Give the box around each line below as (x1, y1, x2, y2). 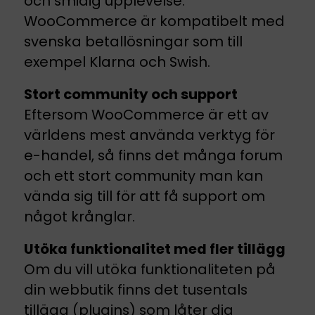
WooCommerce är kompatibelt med (24, 11, 285, 32)
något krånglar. (24, 207, 135, 227)
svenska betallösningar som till (24, 32, 243, 52)
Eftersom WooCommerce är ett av (24, 105, 269, 125)
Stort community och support (24, 84, 238, 105)
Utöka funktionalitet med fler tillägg (24, 239, 285, 259)
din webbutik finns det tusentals (24, 280, 247, 300)
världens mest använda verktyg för (24, 125, 275, 146)
